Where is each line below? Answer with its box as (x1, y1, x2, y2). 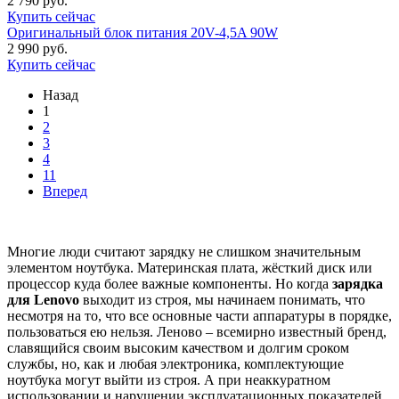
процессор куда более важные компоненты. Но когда (7, 275, 332, 291)
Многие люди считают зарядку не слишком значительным (7, 243, 361, 259)
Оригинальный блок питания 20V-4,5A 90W (7, 24, 278, 40)
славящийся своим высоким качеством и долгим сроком (7, 339, 349, 355)
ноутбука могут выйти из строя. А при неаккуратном (7, 371, 330, 387)
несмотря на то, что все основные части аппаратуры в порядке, (7, 307, 392, 323)
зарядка (332, 275, 383, 291)
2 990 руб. (7, 40, 68, 56)
